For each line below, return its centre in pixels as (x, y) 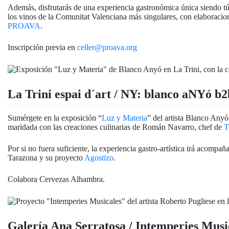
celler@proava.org (107, 47)
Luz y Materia (124, 118)
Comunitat (73, 16)
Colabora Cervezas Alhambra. (56, 179)
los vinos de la (32, 16)
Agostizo (99, 158)
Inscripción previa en (42, 47)
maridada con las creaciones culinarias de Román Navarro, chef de (116, 127)
